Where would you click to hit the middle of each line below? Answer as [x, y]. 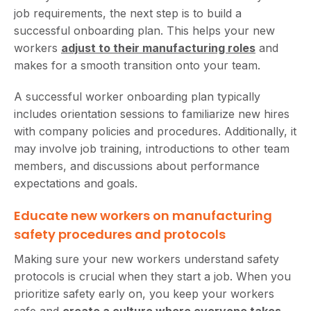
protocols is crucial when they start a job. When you [152, 276]
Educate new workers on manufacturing [143, 215]
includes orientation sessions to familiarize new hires [152, 114]
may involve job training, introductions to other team [152, 148]
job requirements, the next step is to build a [128, 13]
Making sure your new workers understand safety [146, 259]
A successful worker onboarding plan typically [137, 96]
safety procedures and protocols [120, 234]
